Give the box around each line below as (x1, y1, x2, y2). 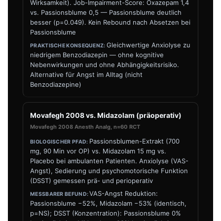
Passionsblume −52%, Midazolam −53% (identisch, (30, 199, 186, 207)
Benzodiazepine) (30, 80, 81, 88)
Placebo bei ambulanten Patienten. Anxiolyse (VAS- (30, 157, 188, 165)
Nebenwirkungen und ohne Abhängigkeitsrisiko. (30, 61, 179, 69)
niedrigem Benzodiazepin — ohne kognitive (30, 51, 164, 59)
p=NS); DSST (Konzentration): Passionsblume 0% (30, 209, 181, 217)
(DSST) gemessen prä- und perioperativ (30, 177, 153, 184)
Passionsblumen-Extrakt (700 (89, 137, 180, 145)
